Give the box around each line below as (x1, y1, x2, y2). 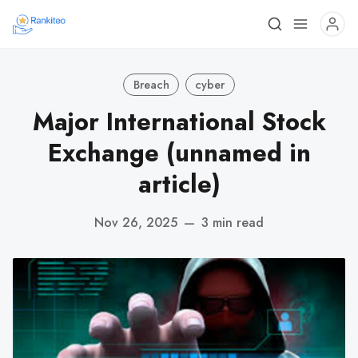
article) (137, 166, 221, 202)
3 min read (201, 213, 264, 232)
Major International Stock (32, 104, 326, 140)
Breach (133, 76, 169, 93)
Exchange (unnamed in (47, 135, 311, 171)
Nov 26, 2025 (94, 213, 177, 232)
